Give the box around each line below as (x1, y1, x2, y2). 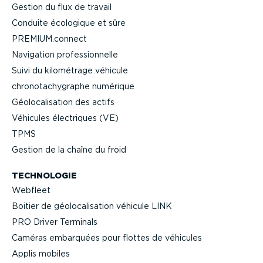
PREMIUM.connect (12, 33, 87, 43)
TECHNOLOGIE (12, 171, 77, 181)
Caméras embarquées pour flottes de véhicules (12, 232, 202, 242)
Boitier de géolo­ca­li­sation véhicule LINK (12, 201, 172, 211)
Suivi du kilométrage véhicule (12, 65, 128, 75)
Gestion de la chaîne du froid (12, 144, 126, 154)
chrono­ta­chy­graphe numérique (12, 81, 134, 91)
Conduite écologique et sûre (12, 18, 126, 28)
